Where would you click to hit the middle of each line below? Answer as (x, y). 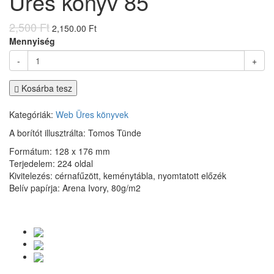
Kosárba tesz (46, 88)
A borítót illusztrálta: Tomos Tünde (75, 133)
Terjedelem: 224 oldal (51, 163)
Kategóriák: (32, 114)
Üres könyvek (102, 114)
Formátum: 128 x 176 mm (60, 151)
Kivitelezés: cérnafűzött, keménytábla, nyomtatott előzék (118, 176)
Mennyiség (32, 41)
